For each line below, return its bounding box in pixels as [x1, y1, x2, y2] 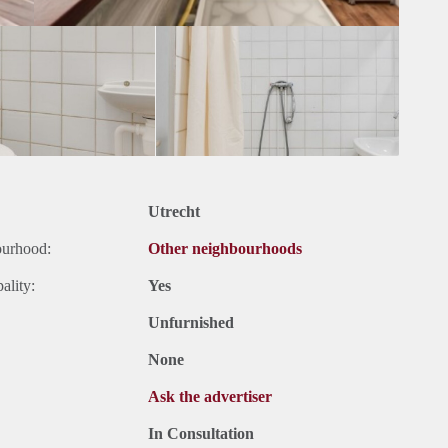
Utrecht [148, 203, 200, 221]
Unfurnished [148, 314, 234, 332]
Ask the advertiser [148, 388, 272, 406]
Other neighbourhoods [148, 240, 302, 258]
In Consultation [148, 425, 254, 443]
